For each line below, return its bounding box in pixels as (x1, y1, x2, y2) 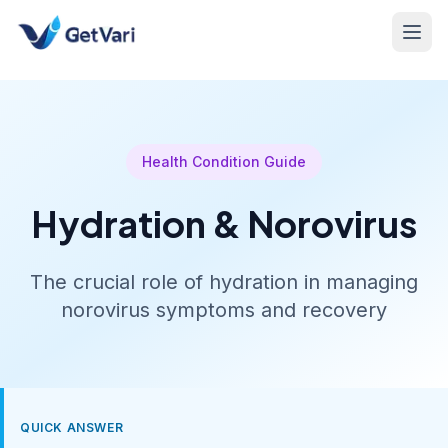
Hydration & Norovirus (31, 201, 417, 246)
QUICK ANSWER (20, 420, 124, 435)
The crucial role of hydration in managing (30, 270, 418, 294)
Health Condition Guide (142, 153, 306, 170)
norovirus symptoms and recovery (61, 298, 387, 322)
